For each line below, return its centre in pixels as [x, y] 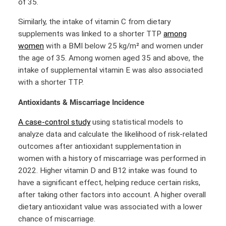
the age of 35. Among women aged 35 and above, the [111, 58]
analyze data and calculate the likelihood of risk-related [113, 134]
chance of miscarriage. [57, 219]
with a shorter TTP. [51, 82]
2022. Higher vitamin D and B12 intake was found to [108, 171]
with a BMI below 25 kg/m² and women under [124, 46]
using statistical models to [137, 122]
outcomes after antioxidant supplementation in [100, 147]
